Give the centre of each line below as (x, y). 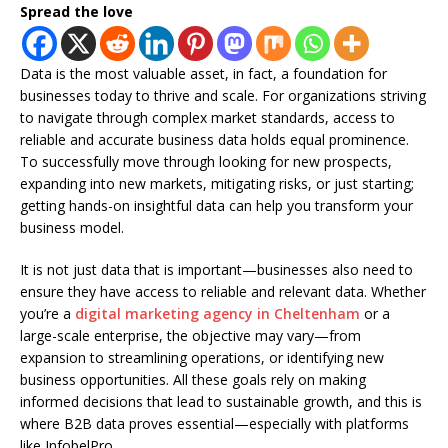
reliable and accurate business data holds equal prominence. (214, 139)
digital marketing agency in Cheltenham (217, 313)
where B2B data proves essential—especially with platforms (214, 423)
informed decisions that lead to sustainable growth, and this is (221, 401)
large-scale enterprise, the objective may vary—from (190, 335)
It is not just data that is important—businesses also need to (216, 269)
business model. (76, 227)
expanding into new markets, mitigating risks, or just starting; (217, 183)
